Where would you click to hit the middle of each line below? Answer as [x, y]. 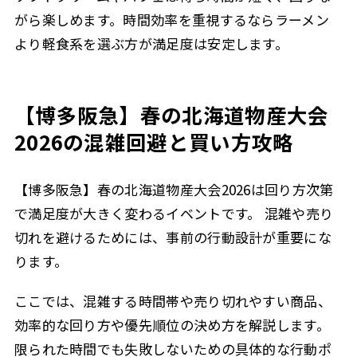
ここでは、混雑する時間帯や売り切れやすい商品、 [173, 301]
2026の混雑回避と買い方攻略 [154, 141]
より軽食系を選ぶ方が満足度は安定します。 [151, 44]
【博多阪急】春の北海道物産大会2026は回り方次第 [174, 189]
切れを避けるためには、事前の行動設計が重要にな [173, 237]
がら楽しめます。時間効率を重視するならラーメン [171, 20]
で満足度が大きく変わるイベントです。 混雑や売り [174, 213]
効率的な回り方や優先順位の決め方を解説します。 [172, 325]
